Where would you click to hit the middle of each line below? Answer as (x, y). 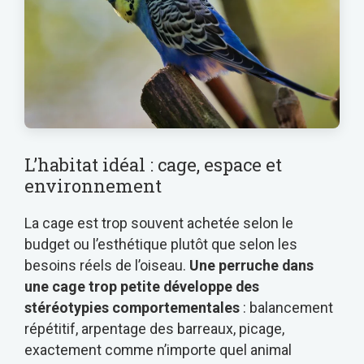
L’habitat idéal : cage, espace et (153, 164)
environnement (93, 185)
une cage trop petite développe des (142, 286)
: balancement (286, 307)
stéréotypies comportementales (132, 307)
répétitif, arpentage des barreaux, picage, (154, 328)
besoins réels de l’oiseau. (107, 265)
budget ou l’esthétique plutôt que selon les (161, 244)
